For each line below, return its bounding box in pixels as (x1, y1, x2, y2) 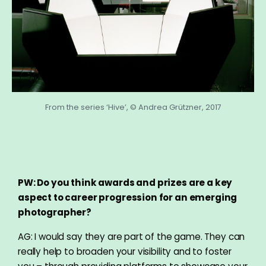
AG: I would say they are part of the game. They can (18, 230, 245, 243)
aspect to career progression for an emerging (18, 191, 237, 204)
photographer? (18, 205, 92, 218)
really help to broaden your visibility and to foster (18, 245, 232, 258)
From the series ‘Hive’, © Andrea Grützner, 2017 (45, 102, 221, 112)
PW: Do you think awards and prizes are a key (18, 176, 233, 189)
